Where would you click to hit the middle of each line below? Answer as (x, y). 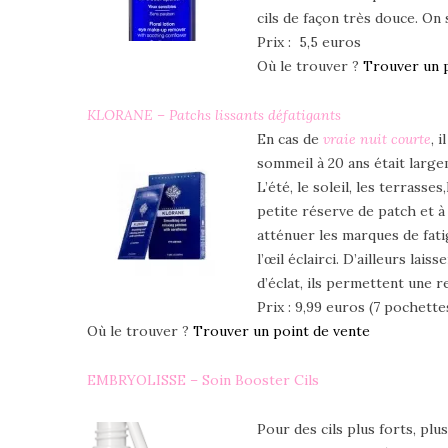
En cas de (290, 138)
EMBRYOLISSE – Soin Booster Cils (203, 379)
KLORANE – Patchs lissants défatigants (214, 114)
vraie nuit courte (377, 138)
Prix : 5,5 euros (309, 41)
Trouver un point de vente (281, 330)
